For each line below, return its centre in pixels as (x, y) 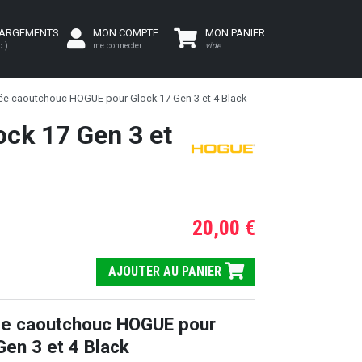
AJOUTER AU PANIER (166, 271)
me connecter (118, 46)
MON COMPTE (126, 33)
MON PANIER (235, 33)
